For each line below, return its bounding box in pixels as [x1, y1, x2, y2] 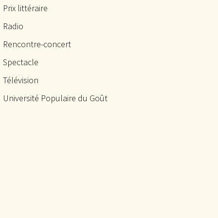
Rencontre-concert [3, 38, 71, 50]
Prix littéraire [3, 2, 48, 14]
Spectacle [3, 56, 38, 68]
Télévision [3, 74, 38, 86]
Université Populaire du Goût [3, 92, 108, 104]
